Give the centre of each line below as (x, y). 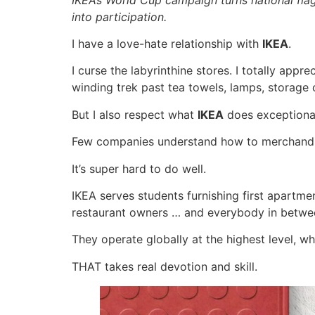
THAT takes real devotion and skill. (165, 266)
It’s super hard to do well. (139, 168)
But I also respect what (135, 114)
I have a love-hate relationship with (167, 44)
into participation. (119, 17)
